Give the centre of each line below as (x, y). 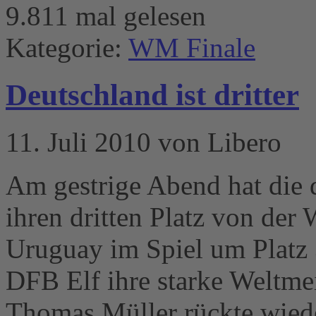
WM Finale (192, 47)
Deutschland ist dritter (152, 95)
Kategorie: (67, 47)
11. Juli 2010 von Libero (144, 142)
